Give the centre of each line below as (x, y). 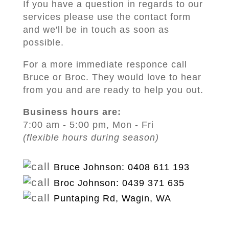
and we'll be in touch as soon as (96, 30)
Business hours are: (72, 112)
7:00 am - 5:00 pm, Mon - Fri (88, 125)
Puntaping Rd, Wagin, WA (112, 198)
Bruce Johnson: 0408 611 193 (121, 167)
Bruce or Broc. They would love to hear (112, 77)
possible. (43, 42)
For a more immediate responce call (105, 64)
